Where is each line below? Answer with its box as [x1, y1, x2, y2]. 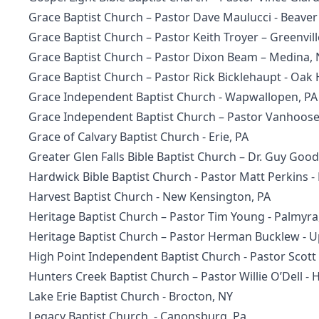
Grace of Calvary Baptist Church [28, 129, 199, 145]
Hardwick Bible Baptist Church [28, 169, 194, 184]
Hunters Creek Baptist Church [28, 268, 189, 284]
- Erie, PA [199, 129, 249, 145]
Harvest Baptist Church [28, 189, 153, 204]
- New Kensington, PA [153, 189, 271, 204]
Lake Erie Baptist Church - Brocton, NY [28, 288, 233, 304]
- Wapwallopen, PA [216, 89, 318, 105]
